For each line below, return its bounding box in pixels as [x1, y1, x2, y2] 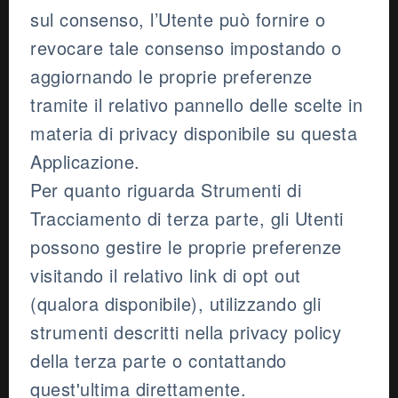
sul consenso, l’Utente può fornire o [30, 6, 325, 33]
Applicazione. [30, 148, 140, 175]
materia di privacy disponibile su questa [30, 120, 357, 147]
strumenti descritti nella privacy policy [30, 319, 341, 346]
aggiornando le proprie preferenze [30, 63, 313, 90]
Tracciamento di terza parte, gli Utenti [30, 205, 344, 232]
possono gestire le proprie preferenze [30, 234, 342, 260]
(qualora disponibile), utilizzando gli [30, 291, 321, 317]
